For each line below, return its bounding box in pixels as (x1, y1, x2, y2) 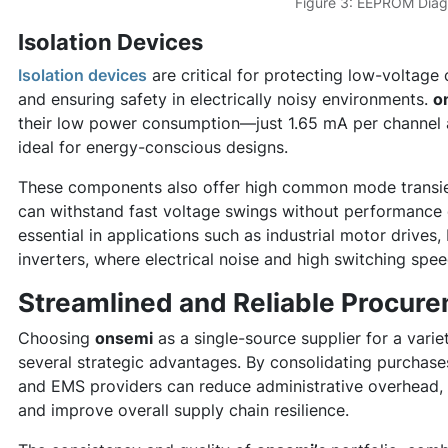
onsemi (95, 327, 153, 348)
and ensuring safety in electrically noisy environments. (18, 88, 433, 109)
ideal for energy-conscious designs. (18, 136, 288, 157)
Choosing (18, 327, 95, 348)
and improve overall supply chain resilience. (18, 399, 349, 420)
